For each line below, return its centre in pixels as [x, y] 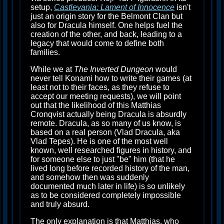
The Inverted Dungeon [114, 69]
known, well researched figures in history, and [111, 150]
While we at [52, 69]
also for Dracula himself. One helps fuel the [106, 25]
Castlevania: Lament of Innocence [114, 7]
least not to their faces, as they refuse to [100, 87]
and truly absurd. [60, 204]
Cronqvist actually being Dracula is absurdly [108, 114]
